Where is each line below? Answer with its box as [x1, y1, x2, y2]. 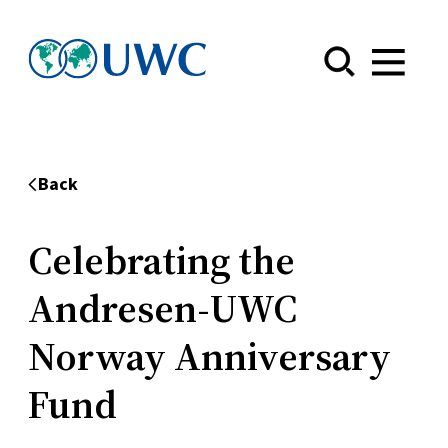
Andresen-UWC [28, 281, 297, 335]
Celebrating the [28, 233, 295, 287]
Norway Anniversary [28, 329, 391, 383]
